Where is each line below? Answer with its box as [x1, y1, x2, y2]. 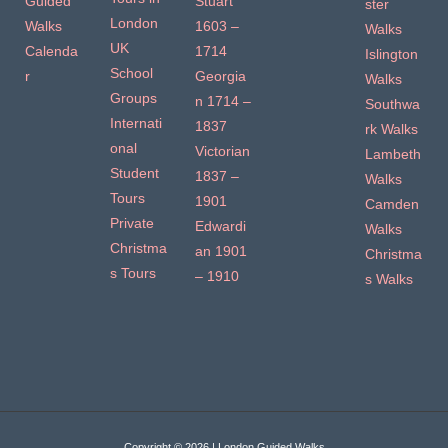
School [110, 66, 154, 82]
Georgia [195, 69, 247, 85]
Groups [110, 91, 158, 107]
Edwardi [195, 219, 247, 235]
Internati [110, 116, 163, 132]
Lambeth [365, 147, 422, 163]
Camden [365, 197, 420, 213]
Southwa [365, 97, 421, 113]
